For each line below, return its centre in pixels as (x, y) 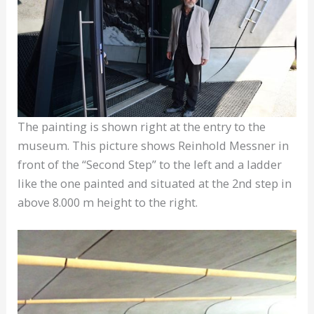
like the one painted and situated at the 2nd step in (155, 183)
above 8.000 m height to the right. (108, 202)
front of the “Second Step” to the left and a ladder (150, 164)
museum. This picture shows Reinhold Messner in (153, 145)
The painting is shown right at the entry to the (142, 126)
